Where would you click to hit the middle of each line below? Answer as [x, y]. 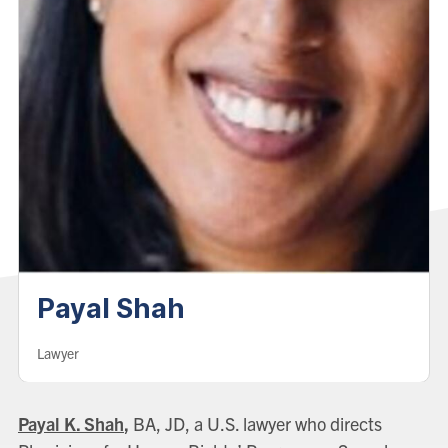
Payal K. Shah [70, 424]
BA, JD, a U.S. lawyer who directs [257, 424]
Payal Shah [110, 309]
